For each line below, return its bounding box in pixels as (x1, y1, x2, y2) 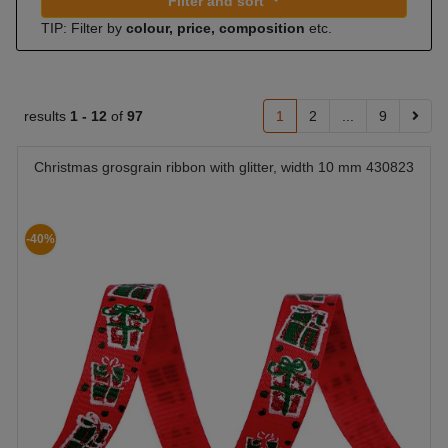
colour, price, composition (126, 20, 305, 36)
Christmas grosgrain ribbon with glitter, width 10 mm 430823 (34, 159, 414, 175)
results (24, 108, 70, 124)
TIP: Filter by (41, 20, 126, 36)
